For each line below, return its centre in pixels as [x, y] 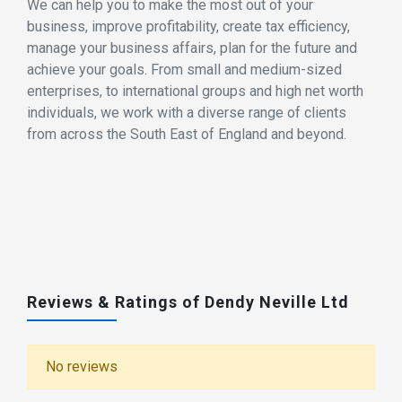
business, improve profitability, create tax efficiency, [188, 26]
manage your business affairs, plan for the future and [192, 48]
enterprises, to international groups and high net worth [195, 91]
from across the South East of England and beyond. [187, 134]
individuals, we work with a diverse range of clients [187, 113]
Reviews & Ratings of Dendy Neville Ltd [188, 302]
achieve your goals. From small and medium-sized [184, 70]
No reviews [82, 366]
